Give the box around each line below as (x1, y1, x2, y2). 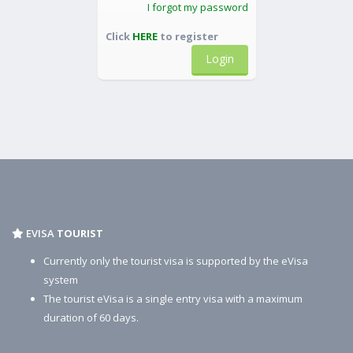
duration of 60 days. (43, 310, 139, 325)
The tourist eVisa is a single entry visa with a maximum (43, 292, 303, 306)
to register (157, 29, 218, 43)
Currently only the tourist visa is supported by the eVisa (43, 254, 308, 268)
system (43, 273, 78, 287)
